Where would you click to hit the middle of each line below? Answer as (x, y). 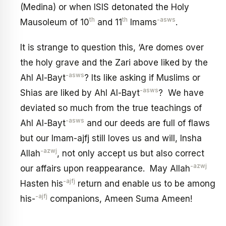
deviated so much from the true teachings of (111, 108)
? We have (181, 93)
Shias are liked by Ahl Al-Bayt (80, 93)
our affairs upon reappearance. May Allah (105, 168)
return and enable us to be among (145, 183)
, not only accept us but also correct (131, 153)
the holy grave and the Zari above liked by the (114, 62)
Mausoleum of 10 (55, 22)
